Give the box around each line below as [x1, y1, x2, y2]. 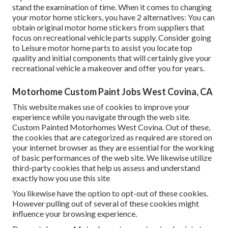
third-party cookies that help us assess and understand [12, 163, 200, 173]
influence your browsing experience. [12, 209, 137, 219]
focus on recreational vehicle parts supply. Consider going [12, 33, 211, 43]
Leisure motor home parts [21, 43, 110, 53]
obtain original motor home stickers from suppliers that [12, 22, 205, 33]
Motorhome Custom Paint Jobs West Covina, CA [12, 86, 213, 98]
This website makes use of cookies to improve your [12, 102, 190, 112]
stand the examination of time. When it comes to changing [12, 2, 212, 12]
